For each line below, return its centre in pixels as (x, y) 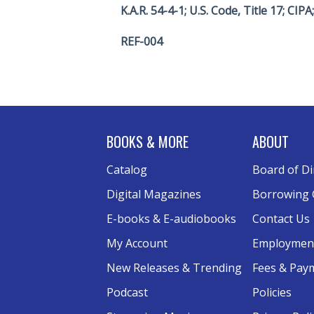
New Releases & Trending (174, 268)
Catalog (127, 170)
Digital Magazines (154, 194)
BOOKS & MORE (148, 142)
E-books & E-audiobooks (171, 219)
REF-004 (142, 41)
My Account (137, 243)
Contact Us (281, 219)
